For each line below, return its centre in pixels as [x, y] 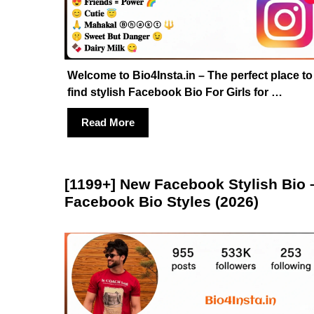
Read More [108, 122]
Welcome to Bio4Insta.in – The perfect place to [190, 75]
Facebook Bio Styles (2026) [162, 201]
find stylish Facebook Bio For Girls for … [175, 92]
